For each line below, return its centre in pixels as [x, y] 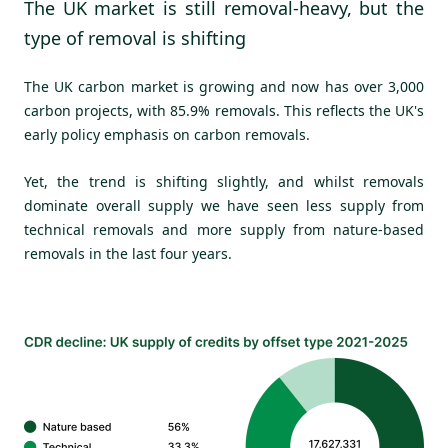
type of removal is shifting [135, 37]
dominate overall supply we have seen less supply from [224, 205]
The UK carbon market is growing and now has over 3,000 [224, 87]
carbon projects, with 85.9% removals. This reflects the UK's [224, 111]
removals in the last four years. [128, 253]
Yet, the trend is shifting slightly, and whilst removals [224, 181]
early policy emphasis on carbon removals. [167, 135]
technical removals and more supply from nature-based [224, 229]
